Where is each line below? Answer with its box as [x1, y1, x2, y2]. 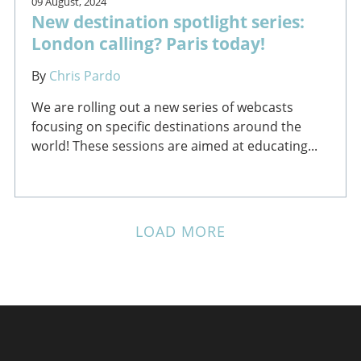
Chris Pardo [48, 67, 121, 85]
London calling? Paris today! [31, 31, 265, 56]
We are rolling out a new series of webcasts [31, 98, 293, 117]
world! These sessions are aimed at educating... [31, 137, 317, 156]
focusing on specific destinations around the [31, 118, 301, 136]
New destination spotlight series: [31, 10, 305, 34]
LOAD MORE [135, 221, 226, 241]
